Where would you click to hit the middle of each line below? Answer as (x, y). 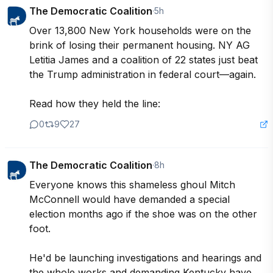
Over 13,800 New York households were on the (140, 30)
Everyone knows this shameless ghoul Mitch (132, 184)
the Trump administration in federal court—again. (143, 74)
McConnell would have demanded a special (129, 199)
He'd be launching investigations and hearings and (145, 257)
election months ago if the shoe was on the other (143, 214)
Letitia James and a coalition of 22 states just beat (144, 59)
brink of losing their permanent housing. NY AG (140, 45)
